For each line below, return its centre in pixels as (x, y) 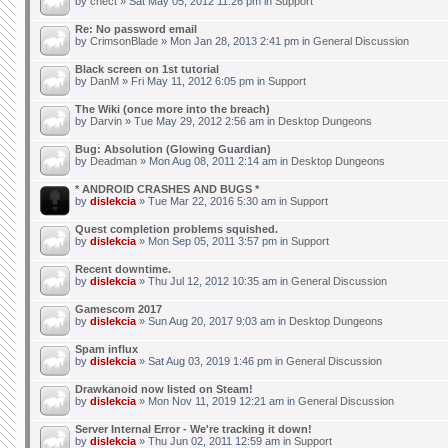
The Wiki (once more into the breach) (172, 108)
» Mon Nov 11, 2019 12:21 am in (217, 400)
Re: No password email (136, 28)
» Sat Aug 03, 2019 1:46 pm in (211, 360)
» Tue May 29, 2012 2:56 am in (200, 120)
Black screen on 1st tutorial (147, 68)
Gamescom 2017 (118, 308)
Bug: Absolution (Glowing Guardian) (173, 148)
